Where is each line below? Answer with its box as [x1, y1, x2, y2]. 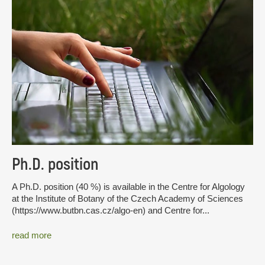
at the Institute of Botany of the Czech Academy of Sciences [12, 193, 243, 204]
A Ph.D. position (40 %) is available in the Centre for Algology [12, 182, 245, 192]
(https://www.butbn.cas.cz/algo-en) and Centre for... [12, 205, 209, 216]
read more [12, 230, 51, 240]
